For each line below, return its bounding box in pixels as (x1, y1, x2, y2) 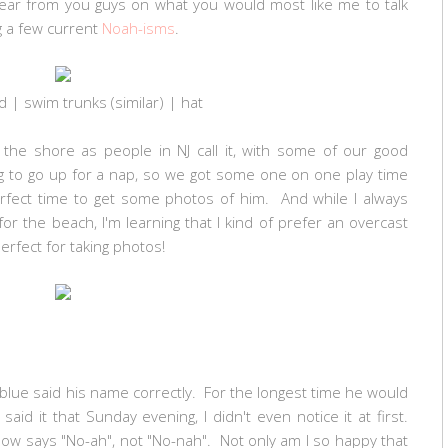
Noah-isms (102, 17, 175, 38)
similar (115, 91, 159, 112)
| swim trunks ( (7, 91, 115, 112)
